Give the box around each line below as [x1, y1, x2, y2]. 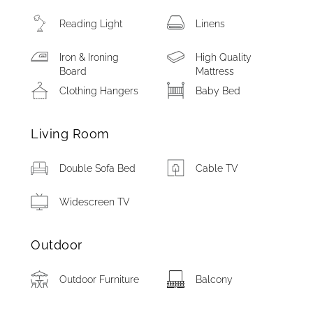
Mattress [196, 66, 235, 77]
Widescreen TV [59, 196, 131, 208]
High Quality [196, 52, 252, 63]
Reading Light [59, 18, 123, 29]
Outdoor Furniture [59, 274, 140, 285]
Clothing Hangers [59, 85, 139, 96]
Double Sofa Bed [59, 163, 136, 174]
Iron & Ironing [59, 52, 119, 63]
